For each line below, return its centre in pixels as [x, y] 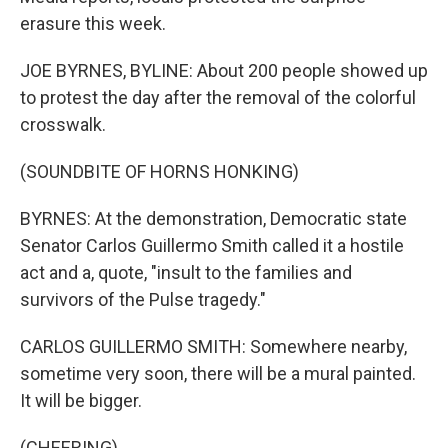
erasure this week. [93, 24]
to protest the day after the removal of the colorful [218, 98]
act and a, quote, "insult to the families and [186, 273]
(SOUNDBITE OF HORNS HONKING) [159, 172]
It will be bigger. [81, 401]
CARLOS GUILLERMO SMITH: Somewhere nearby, [213, 347]
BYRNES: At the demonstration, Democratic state [213, 219]
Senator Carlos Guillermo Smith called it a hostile [212, 246]
